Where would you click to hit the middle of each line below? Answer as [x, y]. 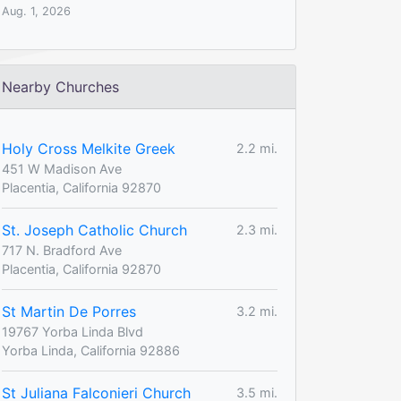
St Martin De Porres [69, 311]
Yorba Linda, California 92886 [91, 350]
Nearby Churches [60, 86]
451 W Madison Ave [62, 168]
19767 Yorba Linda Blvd [73, 331]
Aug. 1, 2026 [36, 11]
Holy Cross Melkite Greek [89, 148]
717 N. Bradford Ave [62, 250]
